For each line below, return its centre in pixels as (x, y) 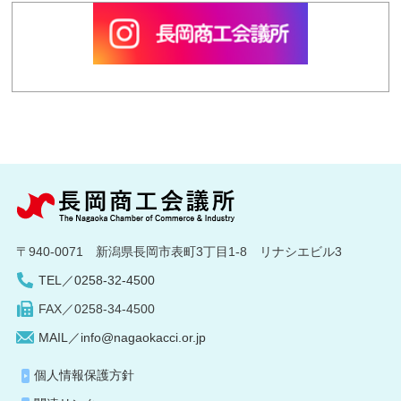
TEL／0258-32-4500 (96, 280)
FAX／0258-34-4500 (96, 308)
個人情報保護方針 (84, 375)
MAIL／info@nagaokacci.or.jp (122, 337)
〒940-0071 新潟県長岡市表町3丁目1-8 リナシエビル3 (179, 251)
